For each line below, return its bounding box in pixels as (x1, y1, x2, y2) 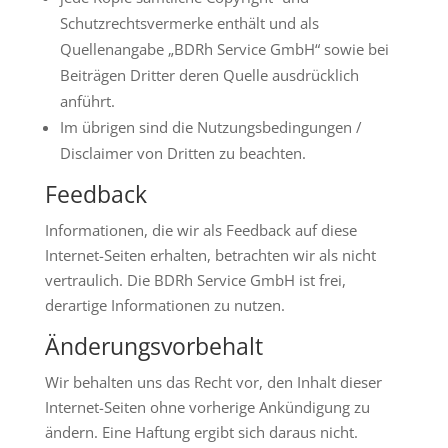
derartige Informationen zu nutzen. (44, 295, 285, 316)
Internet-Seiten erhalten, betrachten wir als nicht (44, 245, 376, 266)
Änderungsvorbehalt (44, 330, 263, 363)
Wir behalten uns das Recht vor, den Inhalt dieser (44, 372, 382, 393)
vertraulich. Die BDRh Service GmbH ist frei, (44, 270, 346, 291)
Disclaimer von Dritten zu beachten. (59, 143, 306, 164)
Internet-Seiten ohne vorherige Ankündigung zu (44, 397, 370, 418)
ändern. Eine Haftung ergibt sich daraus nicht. (44, 422, 358, 443)
